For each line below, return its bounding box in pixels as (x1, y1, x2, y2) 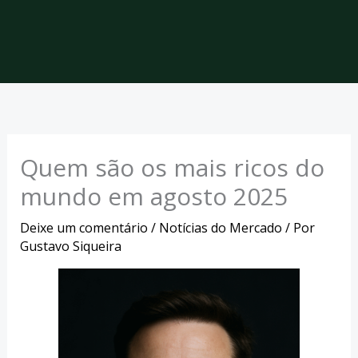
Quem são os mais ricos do (19, 151, 324, 185)
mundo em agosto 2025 (19, 180, 288, 213)
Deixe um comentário (19, 219, 148, 237)
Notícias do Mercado (158, 219, 282, 237)
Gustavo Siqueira (19, 237, 121, 256)
